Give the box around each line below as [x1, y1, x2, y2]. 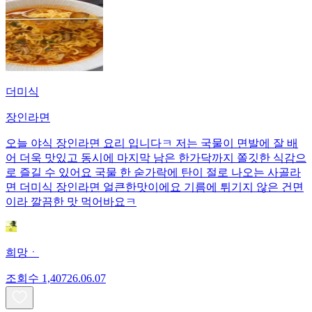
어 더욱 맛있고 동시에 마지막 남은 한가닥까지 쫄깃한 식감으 [6, 152, 306, 164]
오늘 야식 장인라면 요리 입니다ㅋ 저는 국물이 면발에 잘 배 [6, 137, 298, 150]
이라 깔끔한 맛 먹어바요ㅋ [6, 196, 136, 208]
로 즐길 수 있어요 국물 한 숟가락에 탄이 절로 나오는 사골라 [6, 166, 301, 179]
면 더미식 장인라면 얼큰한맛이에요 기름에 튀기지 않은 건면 [6, 181, 304, 194]
